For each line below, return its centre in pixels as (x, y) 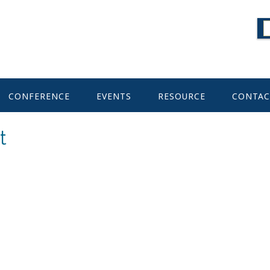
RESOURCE (182, 96)
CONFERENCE (39, 96)
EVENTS (114, 96)
